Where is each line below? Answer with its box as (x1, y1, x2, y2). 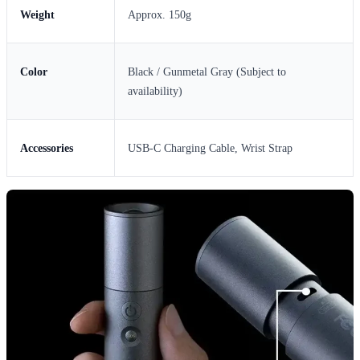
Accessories (20, 141, 73, 154)
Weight (20, 8, 55, 21)
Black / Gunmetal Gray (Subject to (128, 65, 286, 78)
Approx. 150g (128, 8, 191, 21)
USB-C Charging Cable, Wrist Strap (128, 141, 292, 154)
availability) (128, 84, 182, 97)
